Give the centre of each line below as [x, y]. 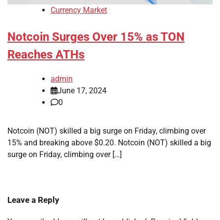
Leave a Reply [33, 200]
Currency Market [79, 10]
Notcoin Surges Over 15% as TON [96, 37]
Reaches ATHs [46, 55]
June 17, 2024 [82, 91]
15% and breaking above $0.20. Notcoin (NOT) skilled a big [109, 143]
